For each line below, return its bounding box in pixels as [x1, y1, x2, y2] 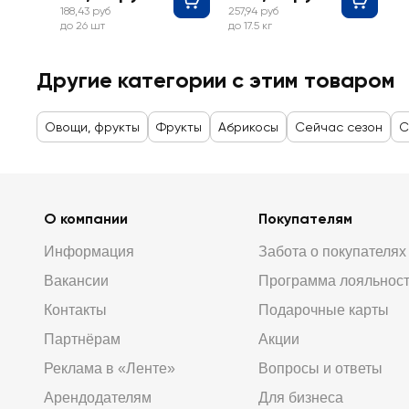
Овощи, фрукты [45, 120, 140, 134]
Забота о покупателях [257, 244, 406, 259]
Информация [44, 244, 134, 259]
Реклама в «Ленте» [44, 361, 175, 376]
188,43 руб [60, 5, 110, 17]
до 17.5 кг [228, 19, 272, 32]
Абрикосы [218, 120, 278, 134]
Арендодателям [44, 390, 152, 405]
